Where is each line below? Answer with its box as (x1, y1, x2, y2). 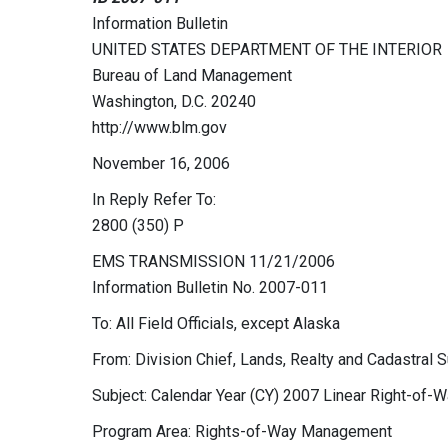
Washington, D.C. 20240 (92, 92, 256, 111)
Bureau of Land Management (92, 66, 292, 85)
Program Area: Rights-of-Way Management (92, 422, 392, 441)
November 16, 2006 (92, 154, 230, 173)
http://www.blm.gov (92, 118, 227, 137)
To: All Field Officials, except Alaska (92, 314, 340, 333)
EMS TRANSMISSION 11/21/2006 (92, 252, 335, 271)
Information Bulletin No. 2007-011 (92, 278, 328, 297)
